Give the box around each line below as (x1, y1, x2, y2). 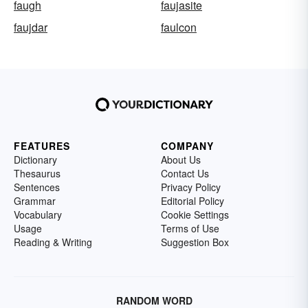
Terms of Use (161, 221, 219, 236)
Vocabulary (14, 208, 62, 222)
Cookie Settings (161, 208, 229, 222)
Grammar (14, 194, 56, 208)
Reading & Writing (14, 235, 92, 250)
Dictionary (14, 153, 57, 167)
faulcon (161, 19, 197, 36)
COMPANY (161, 139, 214, 153)
